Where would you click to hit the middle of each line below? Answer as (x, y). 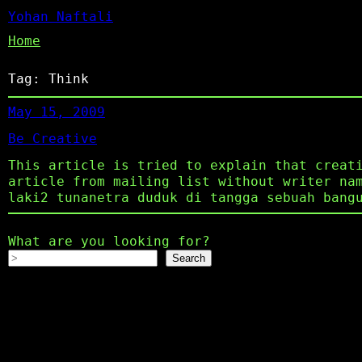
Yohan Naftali (61, 16)
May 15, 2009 (57, 112)
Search (189, 259)
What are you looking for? (109, 242)
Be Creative (53, 139)
